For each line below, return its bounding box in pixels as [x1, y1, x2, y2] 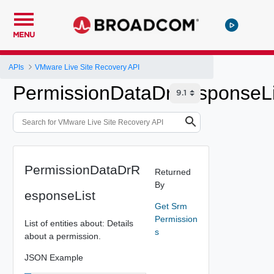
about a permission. [24, 231, 101, 241]
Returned [154, 166, 191, 177]
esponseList [24, 188, 95, 202]
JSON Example [24, 252, 83, 262]
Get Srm [154, 201, 187, 211]
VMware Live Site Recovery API [35, 62, 140, 72]
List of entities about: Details [24, 218, 133, 228]
